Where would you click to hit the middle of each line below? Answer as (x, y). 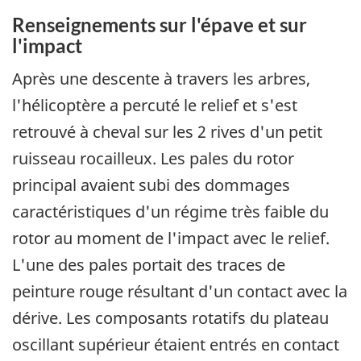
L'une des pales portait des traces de (149, 265)
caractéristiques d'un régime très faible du (170, 212)
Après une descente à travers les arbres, (161, 79)
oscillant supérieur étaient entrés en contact (176, 345)
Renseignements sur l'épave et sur (160, 24)
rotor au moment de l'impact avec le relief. (171, 239)
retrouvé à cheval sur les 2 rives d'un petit (167, 132)
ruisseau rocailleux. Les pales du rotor (153, 159)
